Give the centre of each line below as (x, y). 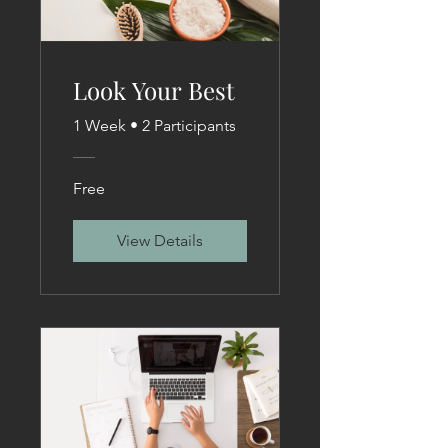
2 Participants (189, 126)
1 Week (99, 126)
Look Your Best (154, 90)
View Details (160, 241)
